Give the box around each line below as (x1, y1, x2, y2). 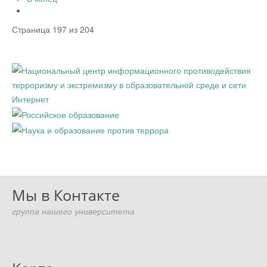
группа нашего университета (12, 207, 135, 217)
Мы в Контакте (12, 185, 120, 206)
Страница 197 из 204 (12, 23, 94, 35)
